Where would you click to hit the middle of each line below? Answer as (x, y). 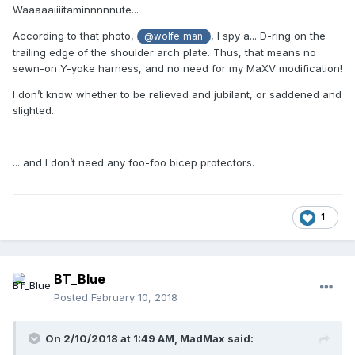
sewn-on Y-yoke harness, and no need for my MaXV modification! (177, 69)
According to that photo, (75, 36)
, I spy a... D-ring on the (268, 36)
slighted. (33, 111)
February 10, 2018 (134, 298)
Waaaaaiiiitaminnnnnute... (76, 10)
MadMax (202, 339)
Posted (73, 298)
